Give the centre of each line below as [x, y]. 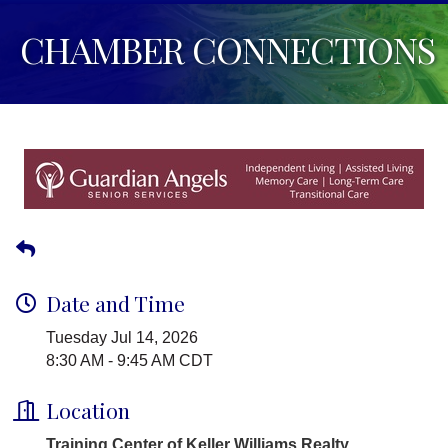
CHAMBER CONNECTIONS [227, 49]
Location [88, 410]
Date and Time [115, 303]
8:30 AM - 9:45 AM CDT [129, 361]
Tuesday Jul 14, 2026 [122, 338]
